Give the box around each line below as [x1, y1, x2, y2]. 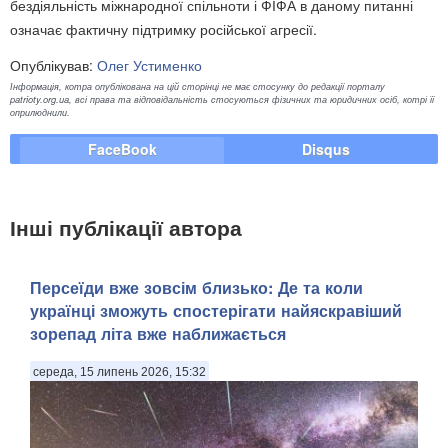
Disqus [302, 139, 350, 160]
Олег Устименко [97, 55, 202, 76]
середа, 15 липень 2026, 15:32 [33, 364, 206, 379]
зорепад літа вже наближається [30, 321, 286, 345]
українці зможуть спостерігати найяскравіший [30, 298, 402, 322]
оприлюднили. [10, 105, 70, 120]
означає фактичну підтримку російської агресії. [10, 19, 317, 40]
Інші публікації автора [10, 211, 242, 242]
